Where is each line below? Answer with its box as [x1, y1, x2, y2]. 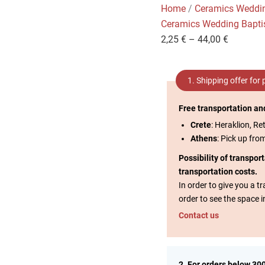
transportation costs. [179, 167, 258, 176]
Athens [190, 134, 218, 143]
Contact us [179, 211, 219, 220]
